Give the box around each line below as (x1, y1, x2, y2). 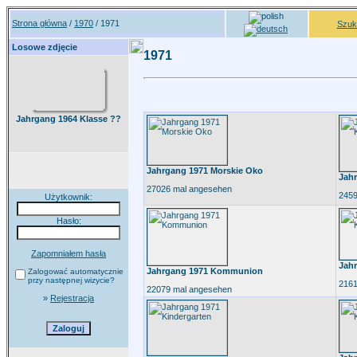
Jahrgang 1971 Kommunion (147, 266, 263, 276)
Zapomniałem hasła (31, 249, 106, 258)
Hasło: (56, 216, 81, 226)
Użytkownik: (45, 192, 92, 202)
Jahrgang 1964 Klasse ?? (16, 114, 121, 124)
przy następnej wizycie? (28, 276, 115, 284)
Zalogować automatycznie (28, 267, 124, 276)
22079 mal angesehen (147, 284, 232, 294)
